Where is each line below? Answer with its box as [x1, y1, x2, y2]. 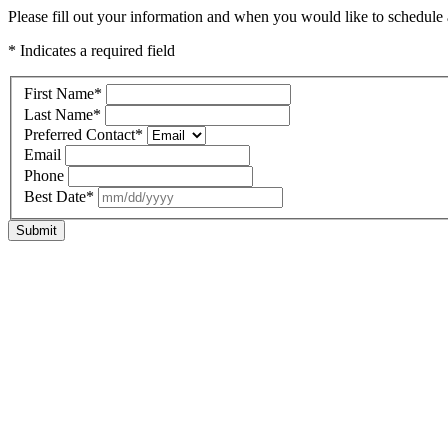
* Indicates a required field [8, 42, 175, 59]
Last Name [24, 105, 93, 123]
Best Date [24, 187, 86, 205]
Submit [16, 222, 57, 238]
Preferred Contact [24, 125, 135, 143]
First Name [24, 84, 94, 102]
